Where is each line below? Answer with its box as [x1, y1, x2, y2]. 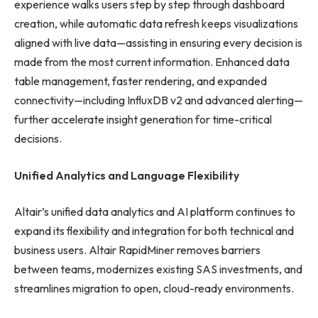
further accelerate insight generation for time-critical [14, 112, 272, 127]
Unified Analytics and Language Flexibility [14, 168, 239, 182]
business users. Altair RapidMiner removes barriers [14, 243, 261, 258]
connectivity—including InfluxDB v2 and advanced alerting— [14, 93, 303, 108]
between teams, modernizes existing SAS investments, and [14, 262, 302, 277]
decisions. [14, 131, 62, 146]
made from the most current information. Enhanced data [14, 55, 290, 70]
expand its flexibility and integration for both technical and [14, 224, 294, 238]
